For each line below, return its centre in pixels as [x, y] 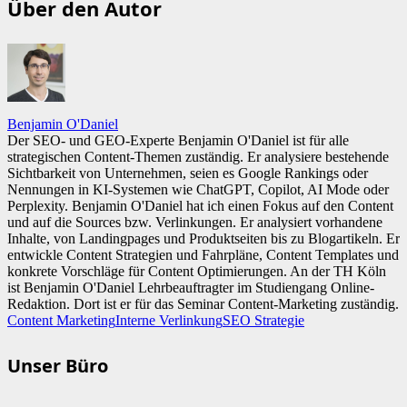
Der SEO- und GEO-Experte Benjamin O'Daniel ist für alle [178, 141]
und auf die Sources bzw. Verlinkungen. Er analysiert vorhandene [195, 223]
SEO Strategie [263, 321]
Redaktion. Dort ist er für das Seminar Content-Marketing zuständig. [203, 304]
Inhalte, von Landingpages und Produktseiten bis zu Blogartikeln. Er [203, 239]
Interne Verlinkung [169, 321]
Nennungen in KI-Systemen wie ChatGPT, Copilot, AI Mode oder [198, 190]
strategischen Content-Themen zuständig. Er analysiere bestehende [198, 157]
